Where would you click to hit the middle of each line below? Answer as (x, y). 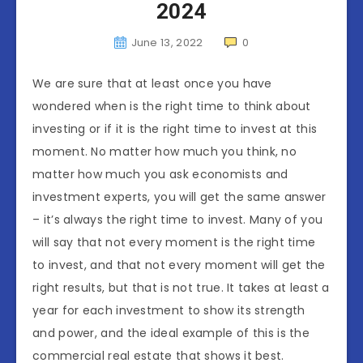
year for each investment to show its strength (169, 311)
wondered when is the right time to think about (172, 107)
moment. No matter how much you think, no (164, 152)
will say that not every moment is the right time (174, 243)
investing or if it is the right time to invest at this (175, 129)
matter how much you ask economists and (160, 175)
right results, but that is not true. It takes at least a (181, 288)
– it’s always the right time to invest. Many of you (178, 220)
